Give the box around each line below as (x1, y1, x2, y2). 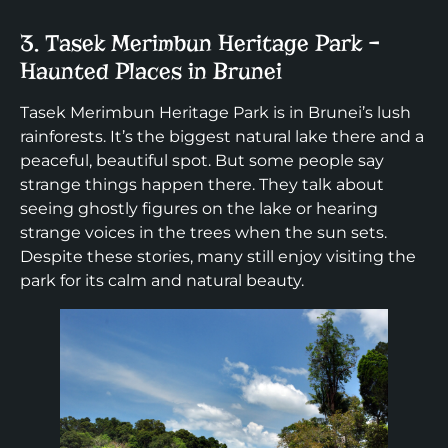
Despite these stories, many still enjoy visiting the (20, 247, 416, 267)
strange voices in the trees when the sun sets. (20, 223, 387, 243)
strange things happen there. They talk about (20, 175, 384, 195)
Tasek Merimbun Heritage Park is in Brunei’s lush (20, 103, 411, 123)
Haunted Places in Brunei (20, 57, 282, 86)
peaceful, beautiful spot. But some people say (20, 151, 384, 171)
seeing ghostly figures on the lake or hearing (20, 199, 378, 219)
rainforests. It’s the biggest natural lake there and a (20, 127, 424, 147)
